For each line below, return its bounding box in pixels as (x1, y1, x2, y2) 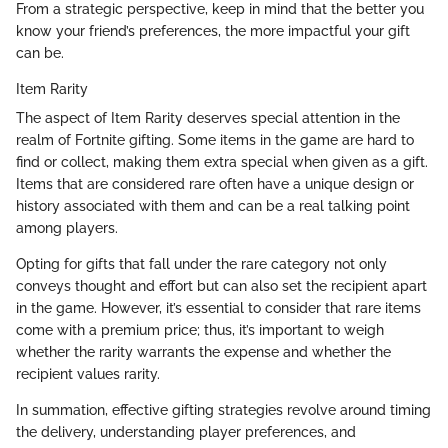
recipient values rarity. (16, 365, 160, 382)
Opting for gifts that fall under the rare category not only (16, 255, 387, 272)
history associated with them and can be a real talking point (16, 197, 410, 214)
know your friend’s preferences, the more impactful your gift (16, 22, 410, 39)
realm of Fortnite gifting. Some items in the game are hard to (16, 131, 414, 148)
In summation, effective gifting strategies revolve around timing (16, 401, 431, 418)
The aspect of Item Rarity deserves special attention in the (16, 109, 400, 126)
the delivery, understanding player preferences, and (16, 423, 356, 440)
